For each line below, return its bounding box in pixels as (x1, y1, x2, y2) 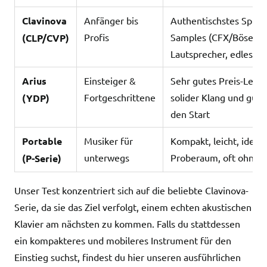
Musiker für (84, 135, 133, 147)
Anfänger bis (84, 14, 138, 26)
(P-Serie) (22, 152, 61, 164)
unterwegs (84, 151, 129, 163)
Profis (84, 31, 109, 43)
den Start (170, 108, 210, 120)
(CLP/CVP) (22, 32, 69, 44)
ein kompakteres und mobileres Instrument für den (14, 234, 231, 246)
